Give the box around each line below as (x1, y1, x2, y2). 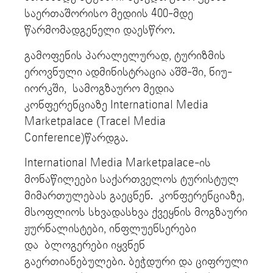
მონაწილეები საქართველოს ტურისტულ (24, 173, 239, 186)
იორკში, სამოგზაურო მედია (24, 82, 174, 95)
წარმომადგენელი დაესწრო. (24, 24, 178, 37)
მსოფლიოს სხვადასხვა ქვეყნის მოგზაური (24, 206, 247, 219)
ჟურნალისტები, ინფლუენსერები (24, 222, 196, 236)
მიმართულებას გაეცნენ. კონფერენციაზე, (24, 190, 244, 203)
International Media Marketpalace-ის (24, 157, 211, 170)
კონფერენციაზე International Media (24, 98, 208, 112)
